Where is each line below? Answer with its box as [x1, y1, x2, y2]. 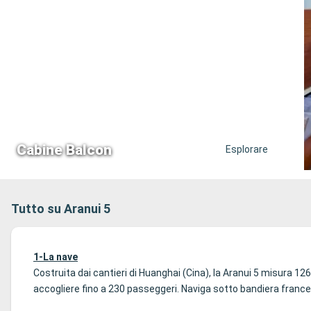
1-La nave [33, 251, 78, 262]
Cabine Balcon [17, 141, 112, 158]
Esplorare [225, 144, 268, 155]
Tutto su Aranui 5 [11, 201, 110, 216]
